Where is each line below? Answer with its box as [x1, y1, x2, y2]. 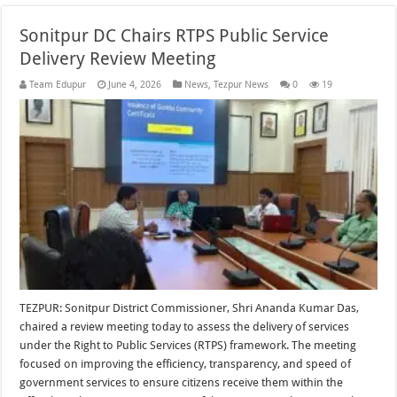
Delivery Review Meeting [19, 48, 216, 70]
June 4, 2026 [108, 79, 162, 91]
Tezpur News [214, 79, 269, 91]
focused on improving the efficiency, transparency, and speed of [19, 357, 352, 371]
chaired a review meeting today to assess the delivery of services [19, 320, 350, 334]
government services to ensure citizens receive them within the [19, 376, 344, 390]
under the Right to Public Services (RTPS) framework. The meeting [19, 339, 357, 353]
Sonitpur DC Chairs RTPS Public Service [19, 25, 330, 47]
